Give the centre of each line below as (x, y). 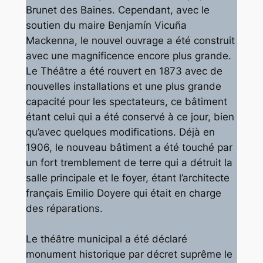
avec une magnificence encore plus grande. (128, 56)
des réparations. (64, 209)
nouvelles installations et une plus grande (123, 87)
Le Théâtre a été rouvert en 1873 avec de (124, 71)
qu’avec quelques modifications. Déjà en (120, 132)
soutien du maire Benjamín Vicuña (106, 26)
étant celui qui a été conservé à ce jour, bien (130, 117)
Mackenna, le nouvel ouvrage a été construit (130, 41)
